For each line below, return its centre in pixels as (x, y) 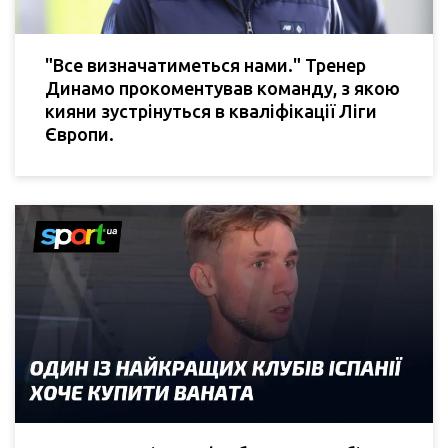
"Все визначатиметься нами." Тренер (205, 64)
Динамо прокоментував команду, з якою (222, 87)
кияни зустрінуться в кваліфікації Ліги (211, 110)
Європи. (79, 133)
